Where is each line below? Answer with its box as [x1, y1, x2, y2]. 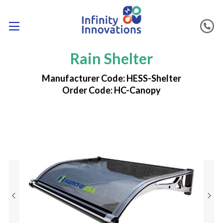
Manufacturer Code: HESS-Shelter [42, 73, 181, 84]
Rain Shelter [70, 49, 153, 68]
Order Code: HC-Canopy [62, 85, 161, 96]
